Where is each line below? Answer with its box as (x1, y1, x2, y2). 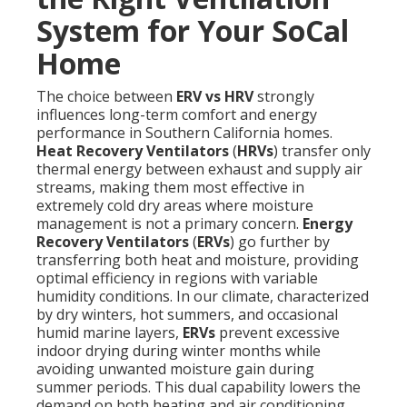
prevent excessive (215, 323, 340, 343)
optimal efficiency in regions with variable (36, 268, 318, 289)
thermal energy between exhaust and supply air (36, 159, 362, 180)
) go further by (230, 232, 330, 253)
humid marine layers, (36, 323, 183, 343)
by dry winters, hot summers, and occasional (36, 304, 338, 325)
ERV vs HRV (176, 86, 253, 107)
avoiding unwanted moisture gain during (36, 359, 314, 380)
